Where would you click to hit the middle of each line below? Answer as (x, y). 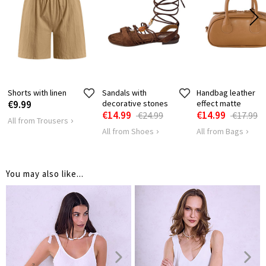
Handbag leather (226, 92)
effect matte (219, 103)
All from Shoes (128, 131)
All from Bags (220, 131)
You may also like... (45, 173)
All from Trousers (38, 120)
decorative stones (135, 103)
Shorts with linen (37, 92)
